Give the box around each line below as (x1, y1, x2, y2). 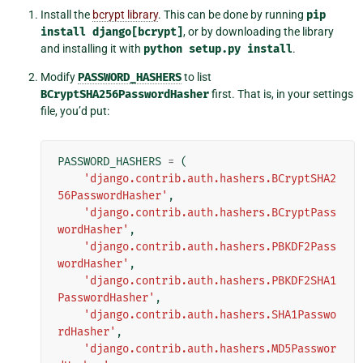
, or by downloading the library (183, 24, 334, 38)
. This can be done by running (158, 7, 306, 21)
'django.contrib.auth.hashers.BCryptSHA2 (83, 171, 336, 186)
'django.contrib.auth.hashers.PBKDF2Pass (83, 239, 336, 254)
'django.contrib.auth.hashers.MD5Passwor (83, 341, 336, 356)
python (143, 41, 182, 56)
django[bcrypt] (92, 24, 183, 39)
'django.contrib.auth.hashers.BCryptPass (83, 205, 336, 220)
